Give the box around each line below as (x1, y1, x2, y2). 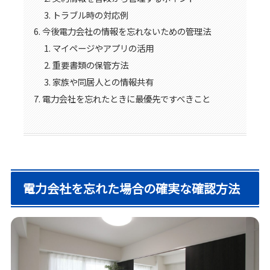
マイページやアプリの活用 (52, 42, 154, 55)
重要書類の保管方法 (52, 58, 129, 72)
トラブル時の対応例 (52, 8, 129, 21)
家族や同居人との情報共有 (52, 75, 154, 89)
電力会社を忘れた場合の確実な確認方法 (23, 179, 240, 197)
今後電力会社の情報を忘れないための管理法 (42, 25, 211, 38)
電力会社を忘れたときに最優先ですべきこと (42, 92, 210, 105)
